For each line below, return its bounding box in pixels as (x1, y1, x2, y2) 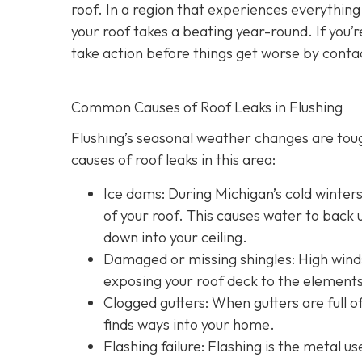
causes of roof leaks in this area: (71, 150, 276, 170)
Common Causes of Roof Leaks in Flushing (71, 97, 343, 116)
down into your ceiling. (103, 227, 247, 246)
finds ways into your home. (103, 314, 275, 334)
